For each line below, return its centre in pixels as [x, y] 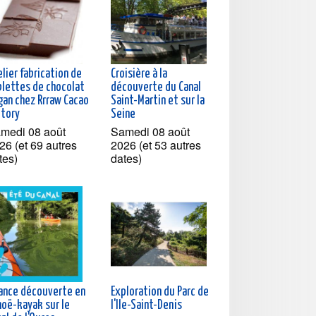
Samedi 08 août [150, 131]
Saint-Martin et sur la [158, 101]
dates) [126, 158]
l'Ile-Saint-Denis [147, 305]
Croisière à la [139, 74]
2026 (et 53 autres [156, 145]
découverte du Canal [156, 87]
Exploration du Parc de [160, 292]
